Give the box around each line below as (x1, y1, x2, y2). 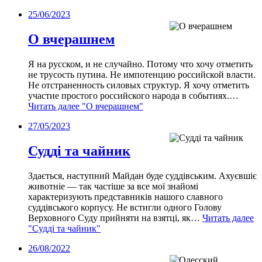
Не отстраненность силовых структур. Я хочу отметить (28, 80, 249, 90)
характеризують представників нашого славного (28, 191, 223, 202)
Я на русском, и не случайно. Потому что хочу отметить (28, 58, 253, 69)
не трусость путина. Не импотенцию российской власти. (28, 69, 256, 80)
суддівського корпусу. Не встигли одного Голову (28, 202, 222, 212)
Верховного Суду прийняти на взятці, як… (28, 212, 202, 223)
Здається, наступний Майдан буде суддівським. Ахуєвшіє (28, 170, 257, 181)
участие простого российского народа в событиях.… (28, 90, 239, 101)
